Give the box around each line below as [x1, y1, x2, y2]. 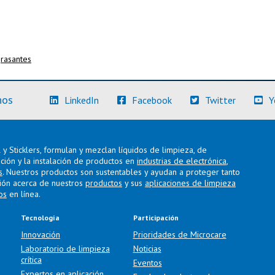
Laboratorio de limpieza [21, 243, 110, 254]
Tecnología [21, 213, 60, 222]
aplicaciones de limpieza [145, 177, 236, 188]
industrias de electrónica [137, 155, 227, 166]
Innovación [21, 229, 60, 240]
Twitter [205, 94, 236, 106]
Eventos [133, 257, 162, 268]
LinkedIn [64, 94, 99, 106]
